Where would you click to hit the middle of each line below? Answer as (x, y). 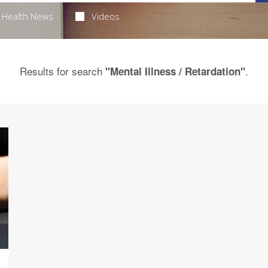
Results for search (63, 71)
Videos (106, 16)
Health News (27, 16)
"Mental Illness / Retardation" (175, 71)
